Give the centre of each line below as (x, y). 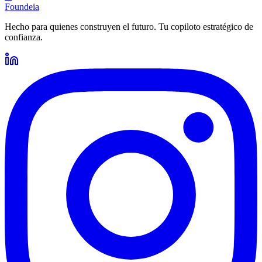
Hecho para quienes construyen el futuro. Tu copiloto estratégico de (129, 27)
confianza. (24, 37)
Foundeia (22, 7)
